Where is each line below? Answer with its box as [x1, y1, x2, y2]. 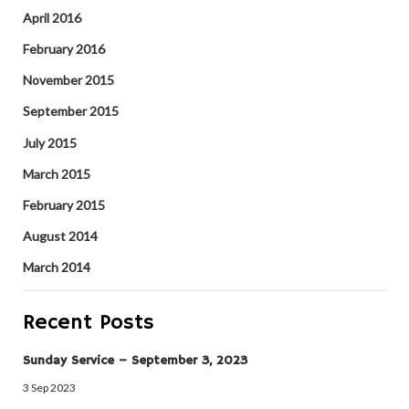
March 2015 [23, 165, 90, 182]
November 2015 [23, 72, 114, 89]
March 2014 [23, 259, 90, 276]
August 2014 [23, 228, 98, 245]
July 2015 [23, 134, 77, 151]
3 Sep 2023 [23, 381, 76, 395]
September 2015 [23, 103, 119, 120]
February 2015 [23, 197, 105, 214]
